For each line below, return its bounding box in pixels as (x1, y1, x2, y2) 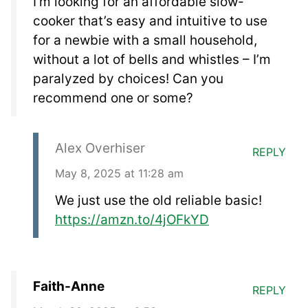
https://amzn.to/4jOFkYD (55, 212, 209, 228)
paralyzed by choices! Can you (33, 71, 223, 87)
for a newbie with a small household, (33, 32, 257, 49)
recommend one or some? (33, 90, 193, 107)
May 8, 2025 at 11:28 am (55, 166, 184, 181)
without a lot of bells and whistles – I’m (33, 52, 271, 68)
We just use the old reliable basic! (55, 192, 262, 209)
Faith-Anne (33, 278, 104, 295)
